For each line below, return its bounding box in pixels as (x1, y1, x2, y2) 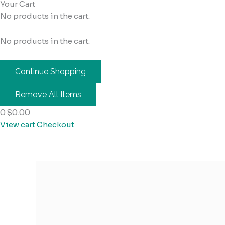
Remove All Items (15, 90, 81, 100)
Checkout (37, 120, 74, 130)
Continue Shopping (15, 67, 86, 77)
